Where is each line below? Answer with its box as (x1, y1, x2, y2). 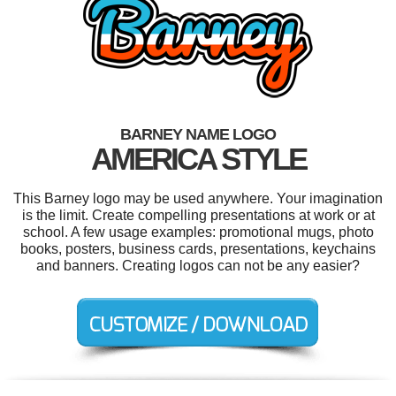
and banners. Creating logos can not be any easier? (36, 257, 360, 273)
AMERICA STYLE (90, 141, 306, 176)
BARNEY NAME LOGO (120, 125, 276, 143)
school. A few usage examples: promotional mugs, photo (22, 224, 374, 240)
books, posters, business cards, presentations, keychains (20, 240, 376, 256)
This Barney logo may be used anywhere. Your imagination (13, 190, 383, 206)
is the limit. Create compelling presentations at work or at (21, 207, 375, 223)
